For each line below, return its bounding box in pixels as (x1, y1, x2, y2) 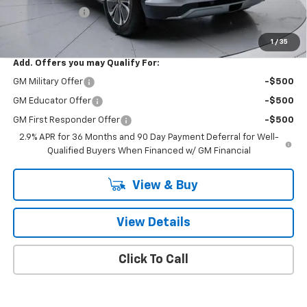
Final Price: (12, 26, 63, 36)
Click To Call (119, 253, 188, 266)
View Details (116, 216, 191, 229)
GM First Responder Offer (12, 115, 120, 125)
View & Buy (130, 179, 198, 192)
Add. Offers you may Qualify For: (12, 58, 160, 68)
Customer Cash (12, 7, 78, 16)
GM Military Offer (12, 77, 83, 86)
